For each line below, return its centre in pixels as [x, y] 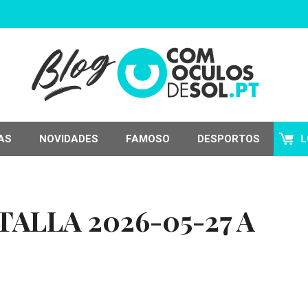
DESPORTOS [229, 139]
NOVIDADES [69, 139]
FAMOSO [148, 139]
